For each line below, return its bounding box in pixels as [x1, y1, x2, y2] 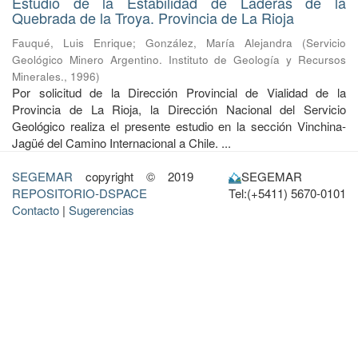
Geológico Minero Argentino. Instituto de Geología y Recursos [12, 52, 346, 67]
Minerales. [12, 69, 64, 84]
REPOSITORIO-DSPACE [12, 185, 147, 201]
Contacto [12, 201, 59, 218]
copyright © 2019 [73, 168, 197, 185]
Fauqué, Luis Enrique [12, 35, 133, 50]
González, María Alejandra [145, 35, 292, 50]
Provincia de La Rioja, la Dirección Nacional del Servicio [12, 101, 346, 117]
